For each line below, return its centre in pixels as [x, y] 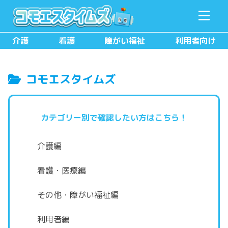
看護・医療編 [62, 170]
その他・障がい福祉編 [78, 195]
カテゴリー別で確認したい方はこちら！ [114, 118]
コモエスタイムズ [71, 79]
